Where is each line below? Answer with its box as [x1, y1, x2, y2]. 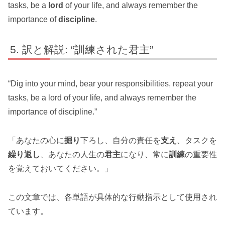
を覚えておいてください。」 [8, 164, 113, 173]
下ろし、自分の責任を [80, 136, 161, 145]
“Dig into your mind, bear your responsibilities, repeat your [8, 79, 213, 88]
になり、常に [121, 150, 169, 159]
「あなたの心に [8, 136, 64, 145]
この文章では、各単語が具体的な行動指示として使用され [8, 192, 217, 201]
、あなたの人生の [40, 150, 104, 159]
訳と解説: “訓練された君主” [22, 44, 154, 56]
